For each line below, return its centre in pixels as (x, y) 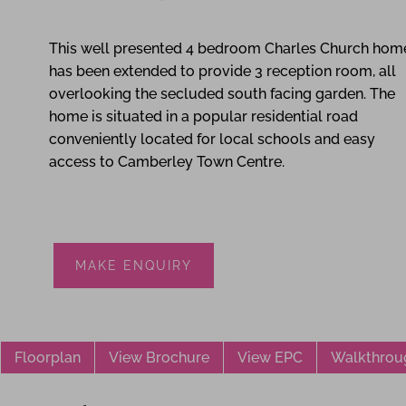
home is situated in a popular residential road (203, 116)
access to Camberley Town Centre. (166, 162)
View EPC (270, 357)
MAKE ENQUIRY (133, 265)
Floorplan (48, 357)
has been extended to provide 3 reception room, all (222, 71)
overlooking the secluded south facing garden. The (222, 94)
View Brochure (159, 357)
